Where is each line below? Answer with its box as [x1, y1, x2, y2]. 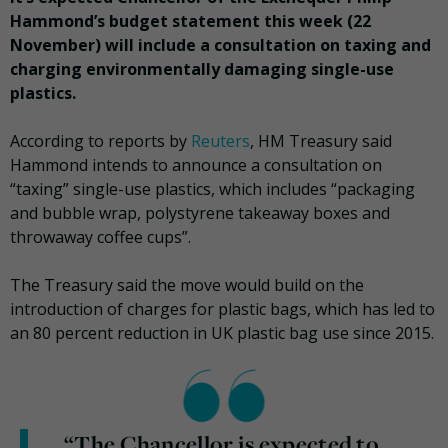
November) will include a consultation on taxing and [10, 34, 431, 57]
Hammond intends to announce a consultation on [10, 154, 382, 177]
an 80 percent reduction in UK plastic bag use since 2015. [10, 322, 434, 345]
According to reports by [10, 130, 191, 153]
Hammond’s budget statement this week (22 [10, 10, 371, 33]
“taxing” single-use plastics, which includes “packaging [10, 178, 415, 201]
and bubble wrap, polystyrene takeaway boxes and [10, 202, 390, 225]
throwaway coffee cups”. [10, 226, 191, 249]
